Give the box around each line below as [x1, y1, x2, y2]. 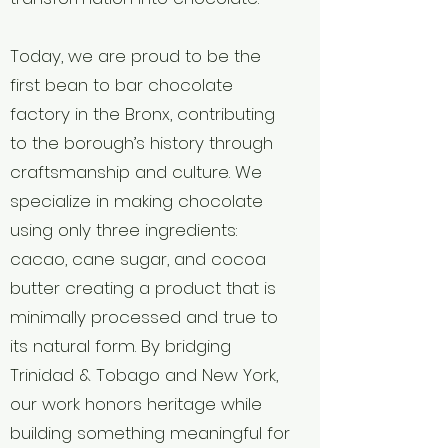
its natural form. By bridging [10, 333, 231, 358]
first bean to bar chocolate [10, 72, 233, 97]
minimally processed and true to [10, 304, 278, 329]
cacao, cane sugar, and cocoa [10, 246, 266, 271]
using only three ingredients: [10, 217, 237, 242]
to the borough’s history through [10, 130, 273, 155]
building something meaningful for [10, 420, 290, 445]
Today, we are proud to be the [10, 43, 261, 68]
